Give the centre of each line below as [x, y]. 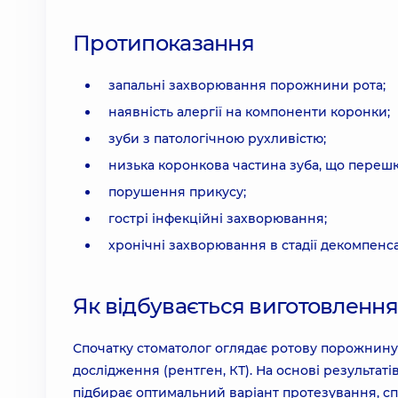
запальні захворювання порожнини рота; [247, 85]
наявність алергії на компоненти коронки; [249, 112]
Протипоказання [163, 43]
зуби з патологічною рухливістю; [217, 139]
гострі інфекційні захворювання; [218, 219]
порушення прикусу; [177, 192]
